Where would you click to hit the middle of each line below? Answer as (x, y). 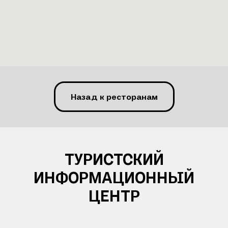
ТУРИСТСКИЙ (114, 159)
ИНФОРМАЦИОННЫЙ (114, 177)
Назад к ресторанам (114, 96)
